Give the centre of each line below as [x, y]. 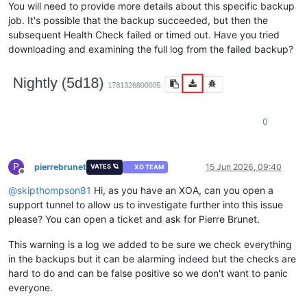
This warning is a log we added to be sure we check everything [150, 244]
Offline [34, 176]
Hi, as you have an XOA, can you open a [182, 190]
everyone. [30, 287]
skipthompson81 [54, 190]
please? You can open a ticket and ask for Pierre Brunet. [134, 219]
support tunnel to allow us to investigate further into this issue [146, 204]
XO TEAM [149, 167]
